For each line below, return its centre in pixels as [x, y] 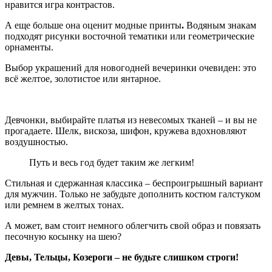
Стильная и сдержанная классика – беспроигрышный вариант [134, 183]
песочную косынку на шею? [63, 236]
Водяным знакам [221, 25]
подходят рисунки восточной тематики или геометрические [130, 36]
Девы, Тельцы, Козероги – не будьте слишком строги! [122, 257]
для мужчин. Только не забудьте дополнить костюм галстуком [133, 194]
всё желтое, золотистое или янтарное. [83, 78]
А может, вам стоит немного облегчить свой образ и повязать [133, 225]
